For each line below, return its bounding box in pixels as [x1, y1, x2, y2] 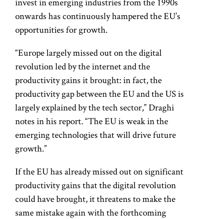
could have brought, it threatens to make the [15, 193, 176, 205]
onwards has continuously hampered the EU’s [15, 10, 181, 22]
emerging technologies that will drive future [15, 129, 176, 141]
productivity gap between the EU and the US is [15, 88, 184, 100]
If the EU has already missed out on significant [15, 165, 184, 178]
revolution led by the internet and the [15, 60, 151, 73]
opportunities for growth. [15, 23, 108, 36]
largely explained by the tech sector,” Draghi [15, 101, 175, 114]
